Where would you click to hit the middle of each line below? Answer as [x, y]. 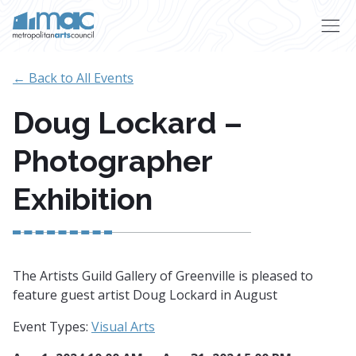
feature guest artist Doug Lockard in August [145, 295]
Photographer [112, 161]
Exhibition [83, 199]
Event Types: [52, 327]
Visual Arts [123, 327]
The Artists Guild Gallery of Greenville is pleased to [163, 276]
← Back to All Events [73, 78]
